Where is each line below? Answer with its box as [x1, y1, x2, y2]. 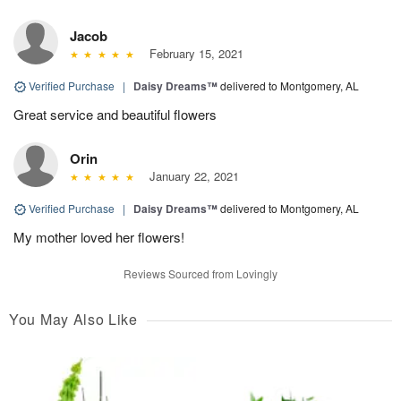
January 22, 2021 [141, 166, 239, 184]
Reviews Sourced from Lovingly [124, 265, 277, 281]
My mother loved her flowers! [13, 226, 184, 246]
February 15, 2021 [141, 44, 243, 62]
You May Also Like [9, 308, 138, 329]
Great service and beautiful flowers [13, 104, 217, 124]
